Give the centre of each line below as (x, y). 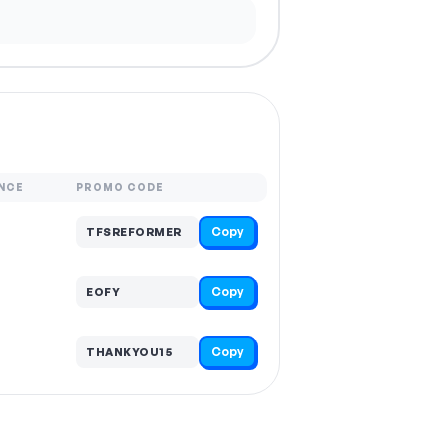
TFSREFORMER (134, 231)
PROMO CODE (120, 187)
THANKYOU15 (129, 351)
